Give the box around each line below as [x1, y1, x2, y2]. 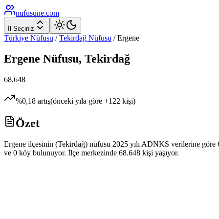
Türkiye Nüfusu [4, 34, 53, 42]
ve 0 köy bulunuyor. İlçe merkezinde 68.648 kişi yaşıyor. [4, 148, 179, 157]
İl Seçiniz [8, 25, 34, 32]
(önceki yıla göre [50, 96, 104, 105]
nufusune [16, 9, 44, 17]
